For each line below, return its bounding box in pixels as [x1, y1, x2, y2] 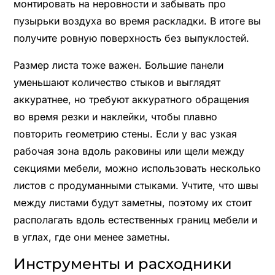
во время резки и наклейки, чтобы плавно [13, 110, 217, 123]
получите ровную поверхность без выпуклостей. [13, 31, 249, 44]
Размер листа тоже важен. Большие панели [13, 58, 223, 71]
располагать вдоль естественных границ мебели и [13, 213, 257, 226]
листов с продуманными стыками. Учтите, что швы [13, 179, 258, 192]
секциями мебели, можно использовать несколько [13, 161, 261, 174]
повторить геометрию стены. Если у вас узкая [13, 127, 237, 140]
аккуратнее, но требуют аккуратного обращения [13, 93, 249, 106]
